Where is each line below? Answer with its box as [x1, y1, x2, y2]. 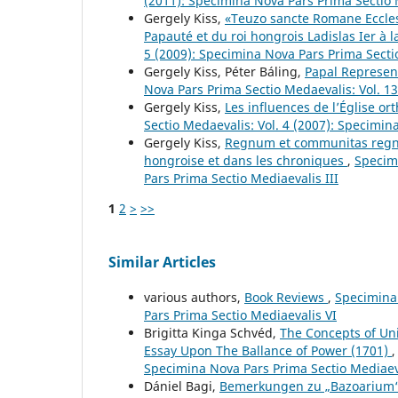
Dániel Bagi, [144, 377, 219, 394]
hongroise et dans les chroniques [144, 151, 347, 169]
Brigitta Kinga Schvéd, [144, 323, 280, 341]
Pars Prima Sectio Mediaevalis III [144, 169, 338, 187]
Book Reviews [244, 288, 328, 306]
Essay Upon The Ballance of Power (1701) [144, 341, 392, 359]
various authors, [144, 288, 244, 306]
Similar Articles [108, 251, 216, 272]
